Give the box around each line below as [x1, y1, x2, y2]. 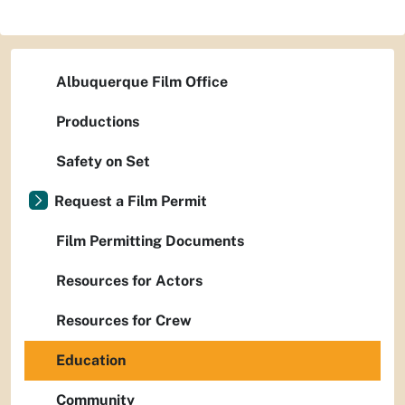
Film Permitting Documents [56, 232, 244, 250]
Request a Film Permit [54, 193, 207, 210]
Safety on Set [56, 153, 150, 170]
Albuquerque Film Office [56, 73, 228, 90]
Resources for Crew [56, 312, 192, 329]
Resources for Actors [56, 272, 202, 289]
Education [56, 352, 126, 369]
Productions [56, 113, 139, 130]
